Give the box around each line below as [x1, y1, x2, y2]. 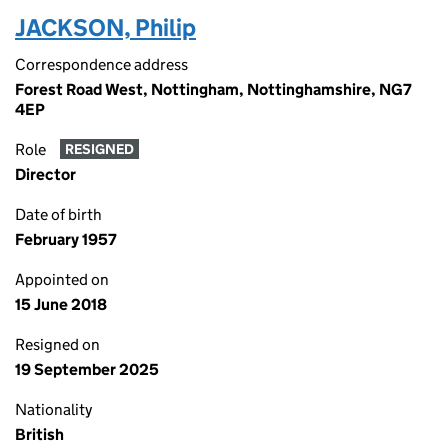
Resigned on [15, 335, 100, 354]
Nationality [15, 400, 92, 419]
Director [15, 165, 76, 184]
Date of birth [15, 205, 102, 224]
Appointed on [15, 270, 109, 289]
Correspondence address [15, 55, 188, 74]
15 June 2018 [15, 295, 107, 314]
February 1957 [15, 230, 117, 249]
